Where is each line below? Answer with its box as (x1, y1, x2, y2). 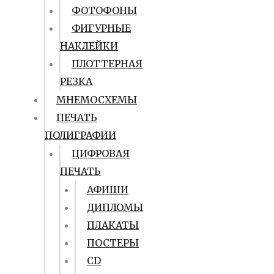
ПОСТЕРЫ (87, 237, 139, 249)
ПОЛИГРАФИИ (45, 129, 116, 141)
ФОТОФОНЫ (72, 4, 137, 17)
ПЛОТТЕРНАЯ (72, 57, 143, 70)
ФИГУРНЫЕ (72, 22, 131, 34)
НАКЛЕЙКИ (60, 40, 118, 52)
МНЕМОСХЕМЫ (56, 94, 137, 106)
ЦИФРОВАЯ (72, 147, 130, 160)
